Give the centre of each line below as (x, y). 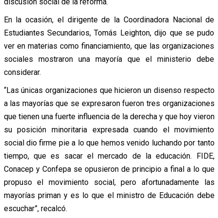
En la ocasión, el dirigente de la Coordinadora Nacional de (109, 19)
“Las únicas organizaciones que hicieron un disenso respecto (109, 90)
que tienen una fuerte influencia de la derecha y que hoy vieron (109, 116)
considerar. (22, 72)
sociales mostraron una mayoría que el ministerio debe (109, 59)
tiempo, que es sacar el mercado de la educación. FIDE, (109, 156)
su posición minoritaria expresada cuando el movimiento (109, 129)
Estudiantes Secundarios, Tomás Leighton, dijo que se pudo (109, 33)
